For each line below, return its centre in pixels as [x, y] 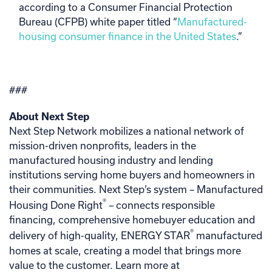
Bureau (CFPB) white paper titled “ [98, 22]
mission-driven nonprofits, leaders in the [103, 145]
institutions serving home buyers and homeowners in [132, 175]
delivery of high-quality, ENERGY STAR [100, 236]
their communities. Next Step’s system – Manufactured [136, 189]
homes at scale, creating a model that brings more [125, 250]
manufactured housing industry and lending [111, 160]
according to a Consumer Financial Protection [126, 7]
